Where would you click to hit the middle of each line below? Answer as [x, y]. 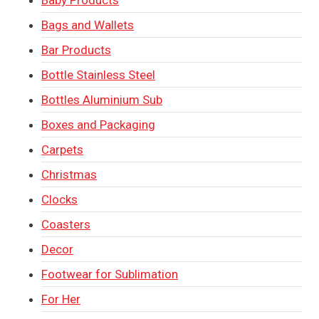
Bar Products [76, 49]
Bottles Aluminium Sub [102, 99]
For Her [61, 299]
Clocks [59, 199]
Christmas [69, 174]
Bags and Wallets [88, 25]
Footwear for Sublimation [110, 274]
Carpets [62, 149]
